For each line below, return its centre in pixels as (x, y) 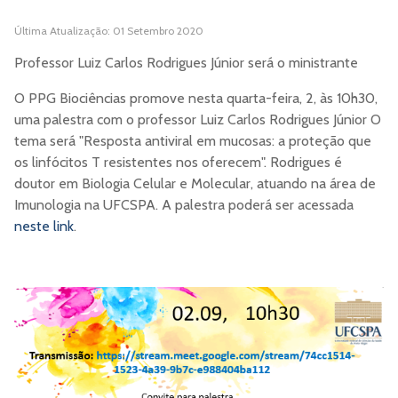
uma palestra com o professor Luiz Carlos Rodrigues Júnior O (198, 120)
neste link (44, 227)
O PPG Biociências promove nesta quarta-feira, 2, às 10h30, (196, 99)
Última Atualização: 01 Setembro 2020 (109, 31)
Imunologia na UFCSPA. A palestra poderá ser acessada (184, 205)
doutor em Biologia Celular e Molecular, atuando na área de (195, 184)
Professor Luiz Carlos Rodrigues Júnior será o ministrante (186, 63)
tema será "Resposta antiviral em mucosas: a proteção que (193, 141)
